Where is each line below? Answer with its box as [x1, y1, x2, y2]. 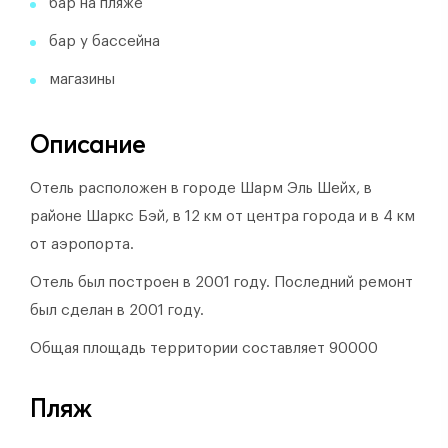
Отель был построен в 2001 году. [30, 275, 274, 290]
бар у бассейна [49, 34, 160, 49]
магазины [49, 72, 115, 87]
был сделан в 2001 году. [30, 303, 204, 318]
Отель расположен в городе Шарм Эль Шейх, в [30, 181, 372, 196]
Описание [30, 129, 145, 159]
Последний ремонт [274, 275, 413, 290]
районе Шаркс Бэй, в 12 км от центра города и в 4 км [30, 209, 415, 224]
